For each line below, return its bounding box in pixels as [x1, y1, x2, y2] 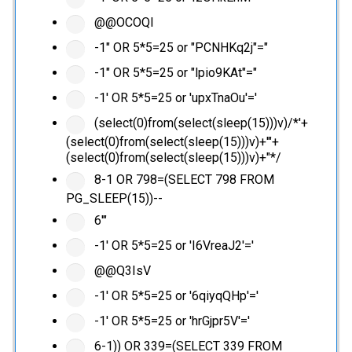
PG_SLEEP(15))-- [65, 191, 163, 207]
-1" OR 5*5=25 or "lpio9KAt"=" [90, 65, 257, 81]
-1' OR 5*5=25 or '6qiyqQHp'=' [90, 288, 258, 304]
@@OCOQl [90, 15, 153, 31]
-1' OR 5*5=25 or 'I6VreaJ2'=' [90, 238, 254, 254]
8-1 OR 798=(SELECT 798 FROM [90, 172, 274, 188]
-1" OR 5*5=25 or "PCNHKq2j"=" [90, 40, 268, 56]
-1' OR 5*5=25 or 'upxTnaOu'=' [90, 90, 257, 106]
